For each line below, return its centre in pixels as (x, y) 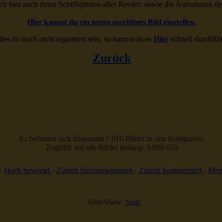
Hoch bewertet (28, 170)
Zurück (112, 58)
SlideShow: (105, 202)
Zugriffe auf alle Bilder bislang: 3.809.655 (112, 147)
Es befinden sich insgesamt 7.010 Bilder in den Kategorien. (112, 139)
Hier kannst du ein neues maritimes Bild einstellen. (112, 22)
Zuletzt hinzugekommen (95, 170)
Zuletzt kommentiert (171, 170)
